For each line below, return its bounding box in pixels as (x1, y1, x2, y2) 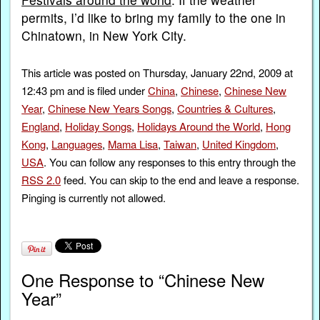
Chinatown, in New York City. (21, 26, 187, 44)
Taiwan (164, 136, 197, 151)
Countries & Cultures (177, 100, 274, 116)
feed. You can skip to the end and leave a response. (61, 171, 300, 187)
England (21, 118, 60, 134)
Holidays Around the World (137, 118, 261, 134)
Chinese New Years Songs (48, 100, 172, 116)
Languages (51, 136, 103, 151)
